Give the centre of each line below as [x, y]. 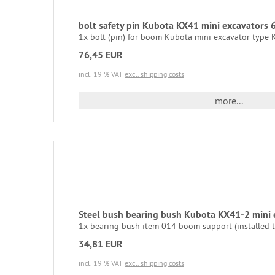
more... [229, 100]
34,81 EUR [101, 244]
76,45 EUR [101, 55]
